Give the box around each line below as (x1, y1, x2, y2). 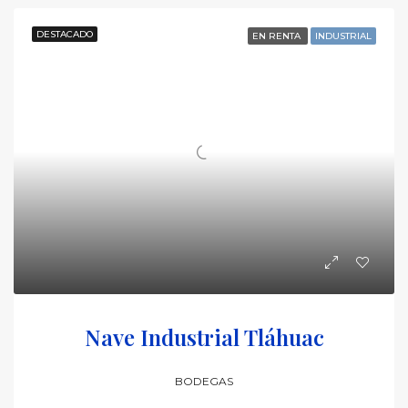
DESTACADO (36, 28, 93, 40)
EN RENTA (252, 30, 303, 42)
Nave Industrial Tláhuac (84, 321, 324, 352)
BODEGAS (175, 373, 233, 388)
